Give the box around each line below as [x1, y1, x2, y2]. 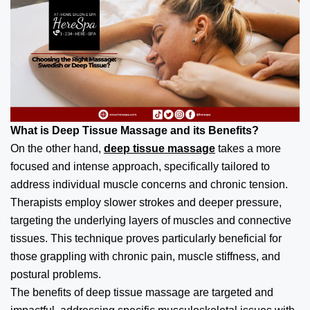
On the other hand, [10, 142, 104, 154]
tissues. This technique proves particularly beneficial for [10, 232, 282, 244]
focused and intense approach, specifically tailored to [10, 160, 270, 172]
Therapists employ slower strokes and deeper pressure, [10, 196, 282, 208]
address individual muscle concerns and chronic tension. [10, 178, 288, 190]
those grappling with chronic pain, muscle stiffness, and [10, 250, 280, 262]
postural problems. [10, 268, 101, 280]
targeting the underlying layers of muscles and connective [10, 214, 291, 226]
